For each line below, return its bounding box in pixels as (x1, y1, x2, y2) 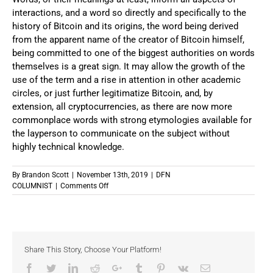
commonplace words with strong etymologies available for (12, 115, 252, 126)
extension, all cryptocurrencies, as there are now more (12, 101, 232, 113)
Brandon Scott (22, 171, 69, 180)
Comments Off (60, 182, 108, 191)
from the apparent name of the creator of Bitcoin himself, (12, 34, 244, 46)
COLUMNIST (12, 182, 52, 191)
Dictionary (108, 247, 141, 256)
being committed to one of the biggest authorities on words (12, 48, 255, 59)
